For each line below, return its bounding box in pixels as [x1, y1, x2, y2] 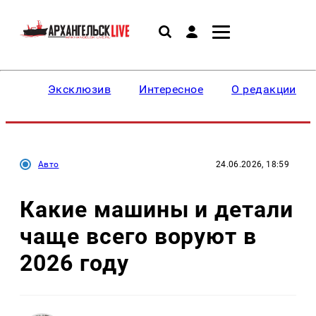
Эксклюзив [48, 83, 111, 96]
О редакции [231, 83, 296, 96]
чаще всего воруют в [20, 222, 257, 250]
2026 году [20, 249, 129, 276]
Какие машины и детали [20, 195, 294, 223]
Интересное [139, 83, 204, 96]
